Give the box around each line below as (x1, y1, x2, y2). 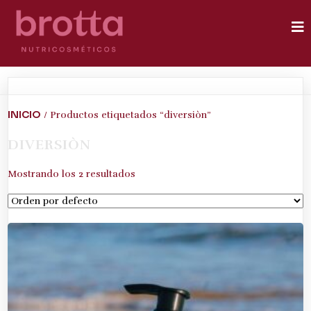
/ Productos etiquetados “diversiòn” (41, 109, 211, 121)
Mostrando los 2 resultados (8, 168, 135, 180)
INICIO (8, 108, 41, 121)
